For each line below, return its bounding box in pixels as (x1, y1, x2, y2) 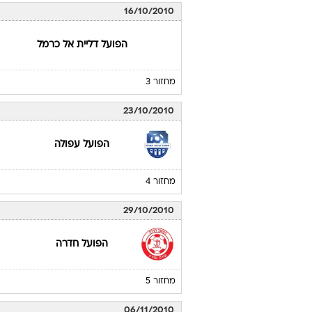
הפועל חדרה (56, 240, 109, 249)
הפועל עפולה (54, 140, 110, 149)
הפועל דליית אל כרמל (36, 40, 127, 49)
